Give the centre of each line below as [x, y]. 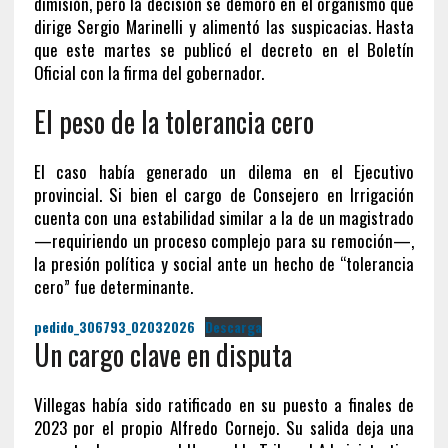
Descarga [233, 326]
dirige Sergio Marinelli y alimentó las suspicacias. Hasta [224, 26]
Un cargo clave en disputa [162, 354]
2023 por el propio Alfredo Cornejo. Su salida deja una [224, 427]
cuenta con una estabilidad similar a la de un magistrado [224, 217]
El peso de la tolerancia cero [173, 121]
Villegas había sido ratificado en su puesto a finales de [224, 404]
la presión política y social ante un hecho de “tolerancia [224, 263]
